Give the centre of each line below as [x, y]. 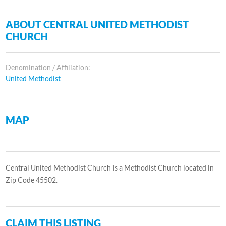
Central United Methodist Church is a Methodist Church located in [110, 167]
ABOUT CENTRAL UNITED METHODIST [97, 24]
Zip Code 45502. [32, 180]
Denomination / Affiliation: [48, 67]
